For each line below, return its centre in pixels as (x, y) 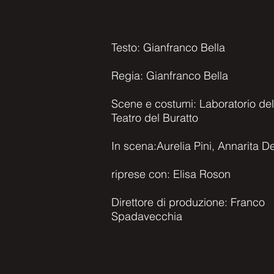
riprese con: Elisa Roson (171, 174)
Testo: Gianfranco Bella (168, 47)
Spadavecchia (147, 216)
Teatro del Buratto (155, 118)
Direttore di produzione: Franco (188, 202)
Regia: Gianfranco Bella (170, 76)
